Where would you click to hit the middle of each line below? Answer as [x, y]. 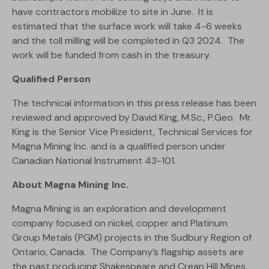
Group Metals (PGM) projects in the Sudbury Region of [132, 238]
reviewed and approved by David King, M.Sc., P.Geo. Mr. [132, 118]
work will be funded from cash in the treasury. [111, 55]
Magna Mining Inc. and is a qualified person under [119, 147]
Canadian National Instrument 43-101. [95, 161]
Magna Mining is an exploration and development [119, 209]
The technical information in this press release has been [134, 103]
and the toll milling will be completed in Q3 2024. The [128, 41]
